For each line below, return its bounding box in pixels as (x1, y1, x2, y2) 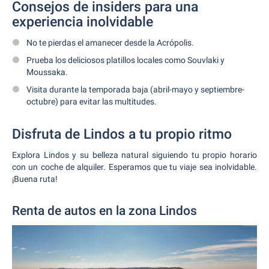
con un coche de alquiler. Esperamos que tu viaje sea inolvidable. (12, 162, 257, 172)
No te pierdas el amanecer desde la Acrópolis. (26, 38, 194, 47)
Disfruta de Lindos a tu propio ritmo (12, 126, 232, 142)
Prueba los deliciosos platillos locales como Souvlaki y (26, 55, 225, 65)
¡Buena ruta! (12, 174, 58, 184)
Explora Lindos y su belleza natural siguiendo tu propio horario (12, 150, 257, 160)
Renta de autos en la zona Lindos (12, 204, 197, 218)
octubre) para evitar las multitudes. (26, 97, 157, 106)
